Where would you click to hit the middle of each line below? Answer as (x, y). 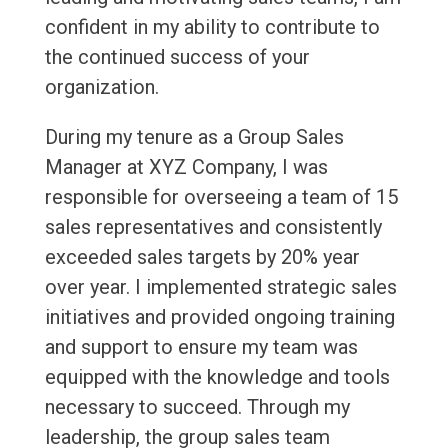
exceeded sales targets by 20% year (202, 257)
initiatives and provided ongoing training (219, 317)
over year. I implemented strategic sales (220, 287)
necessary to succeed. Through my (197, 407)
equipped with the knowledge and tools (217, 377)
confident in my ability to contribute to (212, 27)
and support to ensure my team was (201, 347)
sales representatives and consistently (213, 227)
